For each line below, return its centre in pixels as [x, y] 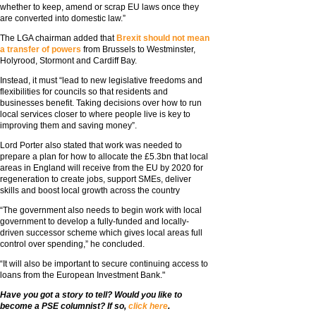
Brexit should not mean [163, 38]
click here [148, 306]
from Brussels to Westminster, [138, 49]
